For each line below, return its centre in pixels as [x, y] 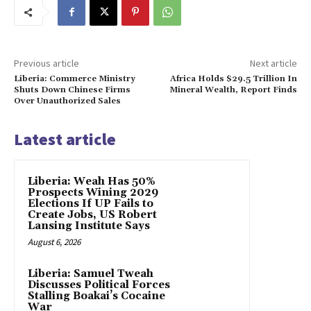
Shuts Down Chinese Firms [72, 90]
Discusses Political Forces [99, 285]
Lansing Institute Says [89, 226]
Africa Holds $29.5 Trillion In [233, 79]
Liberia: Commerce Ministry [75, 79]
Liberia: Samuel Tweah [91, 274]
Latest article [65, 140]
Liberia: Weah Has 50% [92, 182]
